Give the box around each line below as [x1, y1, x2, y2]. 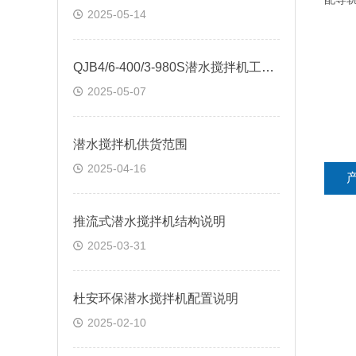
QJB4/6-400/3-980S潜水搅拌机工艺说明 [261, 60, 274, 74]
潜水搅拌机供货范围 [73, 137, 188, 151]
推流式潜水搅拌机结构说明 [73, 215, 226, 228]
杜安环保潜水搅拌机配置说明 [73, 292, 238, 305]
